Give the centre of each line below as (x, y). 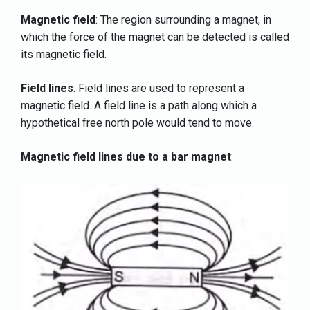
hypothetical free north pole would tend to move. (137, 122)
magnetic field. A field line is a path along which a (139, 105)
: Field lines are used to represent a (159, 88)
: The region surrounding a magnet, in (183, 19)
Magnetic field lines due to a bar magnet (126, 156)
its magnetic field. (64, 54)
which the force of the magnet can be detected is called (155, 37)
